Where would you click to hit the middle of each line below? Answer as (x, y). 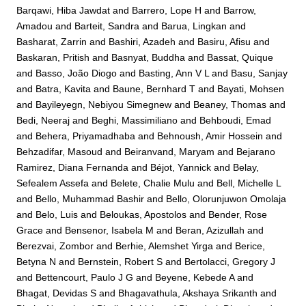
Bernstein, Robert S (121, 261)
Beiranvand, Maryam (170, 151)
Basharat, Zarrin (52, 41)
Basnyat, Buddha (149, 57)
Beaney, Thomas (230, 104)
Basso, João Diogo (76, 73)
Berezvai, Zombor (55, 246)
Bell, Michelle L (249, 183)
